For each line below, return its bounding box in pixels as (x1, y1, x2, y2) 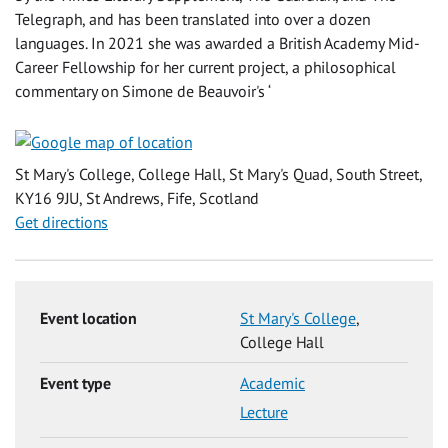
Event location (40, 308, 137, 329)
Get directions (15, 211, 108, 232)
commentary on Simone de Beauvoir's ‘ (15, 80, 271, 101)
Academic (240, 373, 305, 394)
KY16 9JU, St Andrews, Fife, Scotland (15, 187, 259, 208)
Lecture (240, 402, 288, 423)
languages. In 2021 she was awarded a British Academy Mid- (15, 32, 420, 53)
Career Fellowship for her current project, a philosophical (15, 56, 396, 77)
